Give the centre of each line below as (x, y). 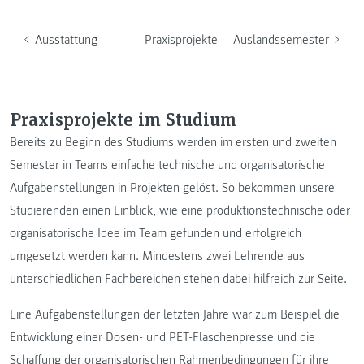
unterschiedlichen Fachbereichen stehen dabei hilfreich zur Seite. (178, 279)
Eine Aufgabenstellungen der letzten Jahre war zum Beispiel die (175, 314)
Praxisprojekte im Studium (123, 118)
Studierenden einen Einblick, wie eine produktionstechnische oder (180, 210)
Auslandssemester (281, 39)
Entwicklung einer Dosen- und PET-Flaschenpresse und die (162, 337)
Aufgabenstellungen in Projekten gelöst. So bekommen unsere (172, 188)
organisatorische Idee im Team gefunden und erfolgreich (156, 233)
